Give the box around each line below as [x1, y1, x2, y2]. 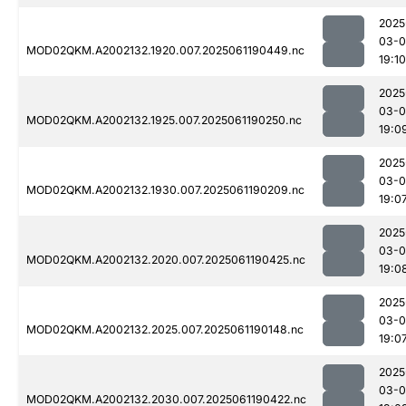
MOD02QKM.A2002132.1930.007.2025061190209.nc [26, 183, 304, 198]
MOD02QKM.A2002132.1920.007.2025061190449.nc [26, 43, 304, 58]
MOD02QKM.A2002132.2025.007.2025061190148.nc [26, 323, 304, 337]
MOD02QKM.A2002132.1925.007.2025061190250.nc [26, 113, 302, 128]
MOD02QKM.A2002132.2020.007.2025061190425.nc [26, 253, 305, 267]
